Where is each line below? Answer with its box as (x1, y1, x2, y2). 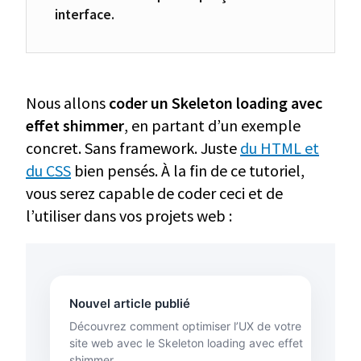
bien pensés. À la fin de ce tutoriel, (71, 160, 305, 180)
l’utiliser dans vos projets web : (26, 205, 232, 226)
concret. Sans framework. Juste (26, 137, 240, 158)
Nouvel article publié (69, 295, 191, 311)
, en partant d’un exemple (124, 114, 301, 135)
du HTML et (240, 137, 319, 158)
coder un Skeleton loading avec (109, 92, 322, 113)
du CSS (26, 160, 71, 180)
